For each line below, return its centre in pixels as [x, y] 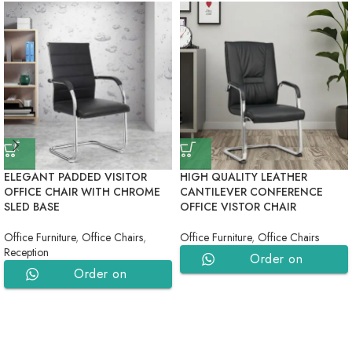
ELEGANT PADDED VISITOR [75, 177]
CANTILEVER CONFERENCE [251, 192]
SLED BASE [32, 207]
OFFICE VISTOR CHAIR [238, 207]
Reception [26, 253]
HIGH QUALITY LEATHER [244, 177]
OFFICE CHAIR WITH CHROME [82, 192]
